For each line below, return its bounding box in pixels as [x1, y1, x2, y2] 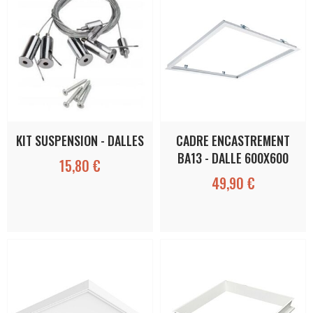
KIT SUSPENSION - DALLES [16, 131, 144, 150]
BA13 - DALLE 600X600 [177, 148, 289, 167]
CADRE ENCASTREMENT [176, 131, 290, 150]
